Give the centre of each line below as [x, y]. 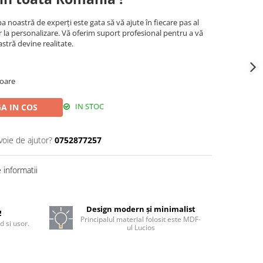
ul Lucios [141, 227]
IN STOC [89, 106]
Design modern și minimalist [141, 209]
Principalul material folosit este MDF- [141, 219]
